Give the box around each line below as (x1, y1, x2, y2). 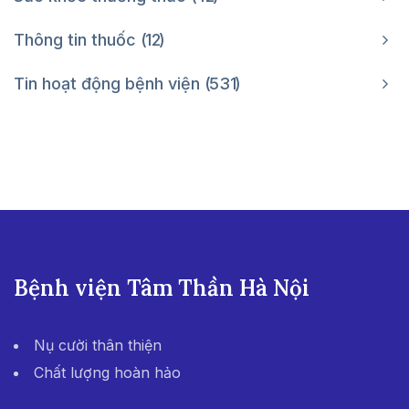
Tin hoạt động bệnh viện (14, 73, 204, 93)
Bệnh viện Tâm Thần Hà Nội (14, 273, 309, 302)
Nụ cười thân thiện (34, 335, 166, 354)
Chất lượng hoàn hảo (34, 362, 185, 382)
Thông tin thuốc (14, 29, 141, 49)
